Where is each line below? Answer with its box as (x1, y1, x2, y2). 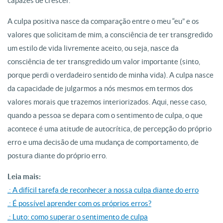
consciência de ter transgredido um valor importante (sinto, (7, 57, 200, 66)
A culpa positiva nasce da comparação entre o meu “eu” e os (7, 17, 199, 25)
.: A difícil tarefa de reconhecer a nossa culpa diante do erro (7, 186, 199, 194)
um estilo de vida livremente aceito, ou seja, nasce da (7, 44, 179, 52)
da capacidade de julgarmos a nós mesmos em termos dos (7, 84, 193, 93)
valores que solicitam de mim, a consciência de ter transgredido (7, 30, 213, 39)
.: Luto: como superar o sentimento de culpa (7, 213, 148, 221)
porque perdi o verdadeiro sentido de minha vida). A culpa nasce (7, 71, 214, 79)
